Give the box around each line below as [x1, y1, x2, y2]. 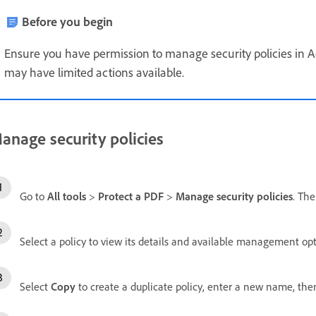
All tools [47, 188, 86, 203]
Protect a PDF [98, 188, 164, 203]
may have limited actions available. [4, 64, 184, 80]
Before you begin [22, 13, 113, 29]
